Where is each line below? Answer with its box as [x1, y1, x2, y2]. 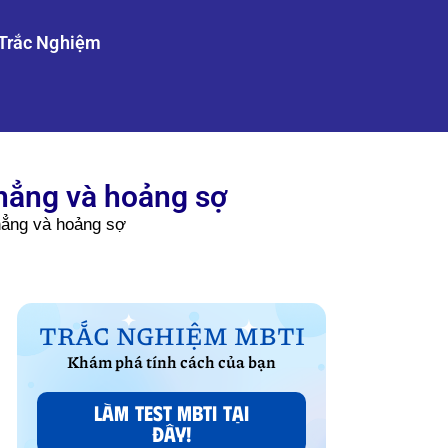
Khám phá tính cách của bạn [67, 349, 277, 373]
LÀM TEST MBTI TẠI [94, 398, 249, 425]
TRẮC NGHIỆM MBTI [38, 316, 305, 353]
